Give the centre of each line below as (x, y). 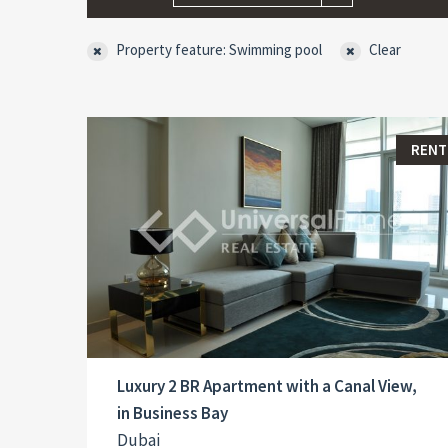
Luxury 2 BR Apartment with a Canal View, (267, 385)
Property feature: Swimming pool (217, 50)
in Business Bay (172, 412)
